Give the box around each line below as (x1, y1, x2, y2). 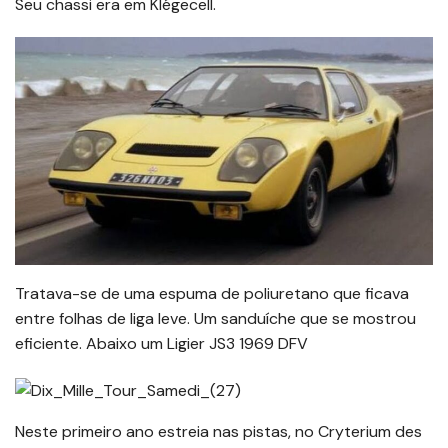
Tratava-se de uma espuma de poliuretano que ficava (15, 283, 409, 305)
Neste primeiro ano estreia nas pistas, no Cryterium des (15, 420, 422, 442)
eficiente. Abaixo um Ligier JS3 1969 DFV (15, 333, 308, 355)
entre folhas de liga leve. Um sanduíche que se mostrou (15, 308, 416, 330)
